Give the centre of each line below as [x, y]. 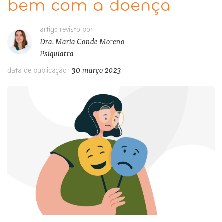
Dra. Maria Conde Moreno [82, 41]
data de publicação [37, 71]
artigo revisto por [66, 30]
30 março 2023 [97, 69]
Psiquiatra [57, 53]
